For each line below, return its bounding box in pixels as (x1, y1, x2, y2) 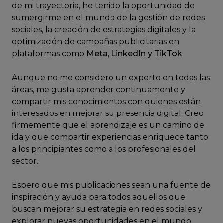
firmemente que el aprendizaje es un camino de (12, 120, 204, 130)
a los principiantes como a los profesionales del (12, 144, 196, 154)
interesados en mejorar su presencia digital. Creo (12, 109, 204, 118)
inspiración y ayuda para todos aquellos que (12, 192, 185, 202)
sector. (12, 156, 38, 166)
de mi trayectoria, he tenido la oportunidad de (12, 1, 195, 10)
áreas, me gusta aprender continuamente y (12, 85, 185, 94)
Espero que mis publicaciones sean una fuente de (12, 180, 211, 190)
